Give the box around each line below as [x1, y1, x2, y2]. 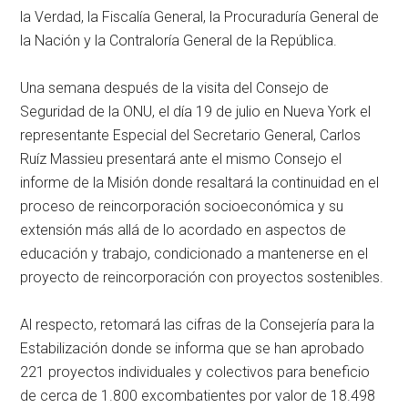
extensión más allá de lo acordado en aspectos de [20, 221, 347, 240]
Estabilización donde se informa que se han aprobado [20, 340, 365, 358]
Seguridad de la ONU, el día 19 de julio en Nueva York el [20, 103, 372, 121]
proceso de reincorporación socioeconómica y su [20, 198, 344, 216]
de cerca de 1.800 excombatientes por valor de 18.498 [20, 387, 376, 405]
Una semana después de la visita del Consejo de [20, 79, 330, 97]
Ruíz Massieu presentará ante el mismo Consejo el [20, 150, 342, 168]
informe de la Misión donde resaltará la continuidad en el [20, 174, 380, 192]
